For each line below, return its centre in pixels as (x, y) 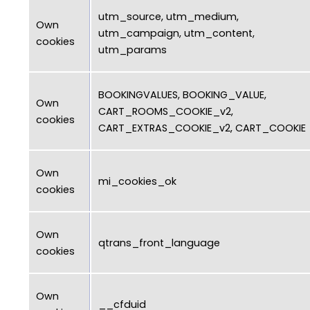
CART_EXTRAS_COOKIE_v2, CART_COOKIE (202, 128)
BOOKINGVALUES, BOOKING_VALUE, (182, 94)
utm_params (133, 49)
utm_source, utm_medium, (168, 16)
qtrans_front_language (159, 243)
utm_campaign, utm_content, (176, 33)
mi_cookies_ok (137, 181)
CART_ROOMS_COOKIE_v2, (166, 111)
